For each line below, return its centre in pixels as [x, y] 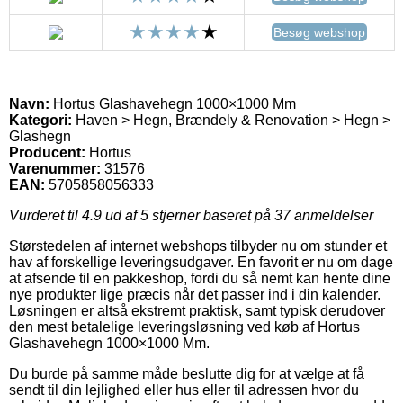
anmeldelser [332, 215]
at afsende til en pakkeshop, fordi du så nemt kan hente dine [200, 278]
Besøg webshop [319, 32]
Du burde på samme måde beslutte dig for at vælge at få [187, 373]
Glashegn [40, 136]
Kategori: [40, 120]
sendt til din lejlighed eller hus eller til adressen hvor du [184, 390]
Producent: [47, 152]
